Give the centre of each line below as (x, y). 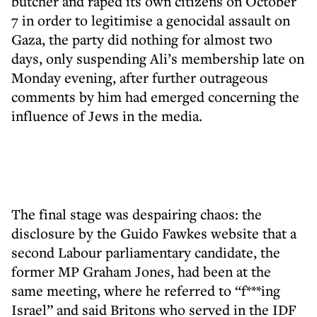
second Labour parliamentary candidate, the (146, 252)
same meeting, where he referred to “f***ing (146, 290)
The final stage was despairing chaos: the (137, 214)
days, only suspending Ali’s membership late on (158, 58)
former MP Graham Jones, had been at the (141, 271)
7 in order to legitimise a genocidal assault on (151, 20)
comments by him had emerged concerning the (155, 97)
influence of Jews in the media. (107, 116)
